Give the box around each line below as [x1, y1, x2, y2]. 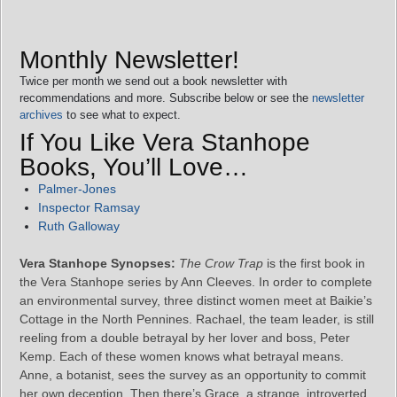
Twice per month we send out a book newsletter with [19, 74, 287, 88]
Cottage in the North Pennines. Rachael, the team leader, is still [19, 311, 374, 326]
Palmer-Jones [38, 181, 116, 196]
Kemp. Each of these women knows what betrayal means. [19, 348, 344, 363]
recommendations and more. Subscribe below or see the [19, 90, 312, 105]
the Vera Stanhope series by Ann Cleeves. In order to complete [19, 274, 372, 289]
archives [19, 107, 63, 121]
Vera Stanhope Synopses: [19, 255, 175, 270]
